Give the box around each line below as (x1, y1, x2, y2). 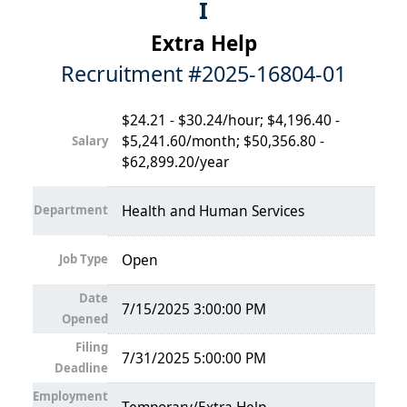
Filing (74, 339, 108, 356)
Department (33, 202, 108, 219)
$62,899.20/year (121, 153, 229, 173)
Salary (71, 133, 108, 150)
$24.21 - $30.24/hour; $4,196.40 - (121, 111, 340, 131)
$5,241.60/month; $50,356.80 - (121, 132, 324, 152)
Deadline (54, 360, 108, 377)
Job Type (58, 251, 108, 268)
